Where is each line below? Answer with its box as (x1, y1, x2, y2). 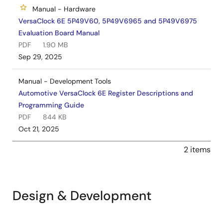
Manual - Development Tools (18, 77, 111, 86)
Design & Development (12, 187, 152, 205)
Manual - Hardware (32, 4, 96, 14)
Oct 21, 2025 (18, 124, 59, 134)
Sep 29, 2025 (18, 52, 62, 62)
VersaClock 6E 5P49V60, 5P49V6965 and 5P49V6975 (18, 16, 197, 26)
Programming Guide (18, 101, 84, 110)
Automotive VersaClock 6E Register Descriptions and (18, 89, 193, 98)
